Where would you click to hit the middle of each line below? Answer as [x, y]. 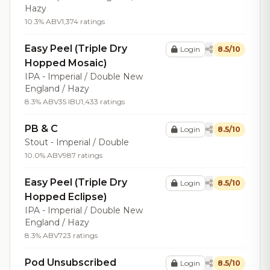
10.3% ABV [43, 21]
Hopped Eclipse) [66, 197]
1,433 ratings [103, 102]
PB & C [41, 129]
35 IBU [70, 102]
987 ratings [83, 155]
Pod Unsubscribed [71, 262]
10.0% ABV [44, 155]
